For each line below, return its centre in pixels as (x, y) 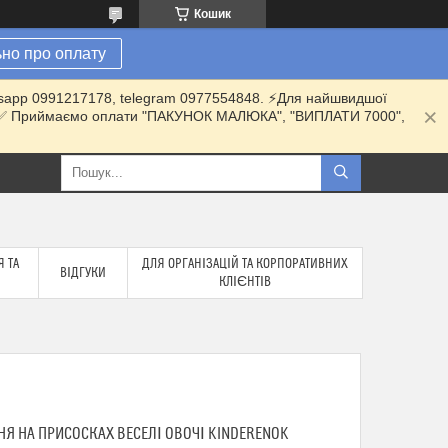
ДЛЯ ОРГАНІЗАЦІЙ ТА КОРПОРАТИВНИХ (245, 264)
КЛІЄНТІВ (245, 282)
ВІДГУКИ (83, 273)
